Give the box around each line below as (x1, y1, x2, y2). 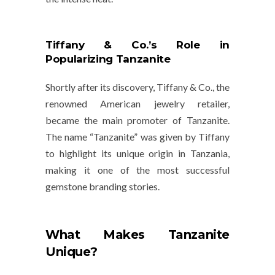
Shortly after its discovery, (45, 81, 157, 93)
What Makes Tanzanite (45, 227, 230, 242)
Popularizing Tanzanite (45, 53, 171, 66)
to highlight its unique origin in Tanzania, (45, 147, 230, 160)
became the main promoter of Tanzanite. (45, 114, 230, 126)
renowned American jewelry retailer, (45, 98, 230, 110)
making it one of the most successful (45, 164, 230, 176)
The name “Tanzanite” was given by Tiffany (45, 131, 230, 143)
